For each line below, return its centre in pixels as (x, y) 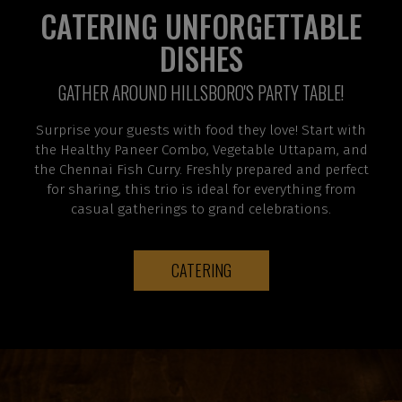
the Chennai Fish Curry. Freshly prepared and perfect (201, 170)
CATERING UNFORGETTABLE (201, 26)
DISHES (201, 58)
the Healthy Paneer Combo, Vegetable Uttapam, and (201, 150)
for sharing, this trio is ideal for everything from (201, 189)
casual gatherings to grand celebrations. (201, 209)
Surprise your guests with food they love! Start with (201, 130)
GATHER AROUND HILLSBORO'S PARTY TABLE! (201, 93)
